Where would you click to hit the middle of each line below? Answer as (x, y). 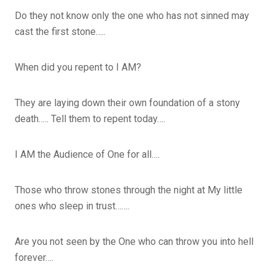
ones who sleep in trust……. (72, 206)
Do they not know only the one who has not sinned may (132, 15)
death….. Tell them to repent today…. (90, 118)
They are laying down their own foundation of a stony (127, 103)
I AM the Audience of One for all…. (87, 154)
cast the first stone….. (60, 31)
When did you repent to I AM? (79, 67)
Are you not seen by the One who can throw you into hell (134, 241)
